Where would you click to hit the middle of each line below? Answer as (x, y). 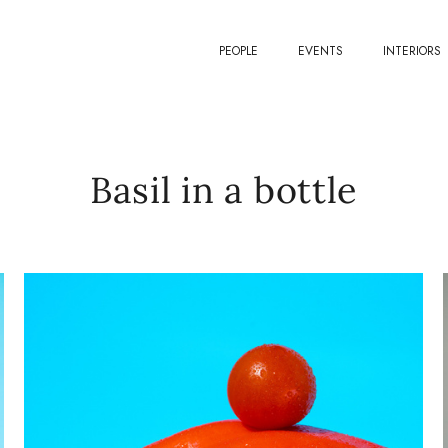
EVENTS (321, 51)
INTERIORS (412, 51)
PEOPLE (239, 51)
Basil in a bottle (224, 189)
